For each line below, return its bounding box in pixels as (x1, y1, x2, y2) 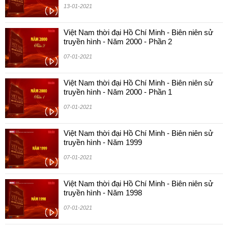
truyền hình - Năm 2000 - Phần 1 (64, 88, 172, 96)
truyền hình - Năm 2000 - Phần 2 (64, 37, 172, 46)
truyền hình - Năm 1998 (64, 188, 142, 197)
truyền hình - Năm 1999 (64, 138, 142, 147)
